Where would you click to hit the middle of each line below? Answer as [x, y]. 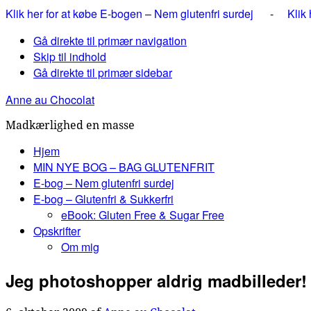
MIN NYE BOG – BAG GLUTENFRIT [124, 167]
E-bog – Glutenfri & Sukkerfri [103, 199]
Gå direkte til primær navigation [110, 41]
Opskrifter [57, 231]
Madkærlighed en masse [70, 125]
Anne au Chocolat [50, 100]
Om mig [80, 247]
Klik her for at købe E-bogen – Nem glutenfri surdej [131, 14]
